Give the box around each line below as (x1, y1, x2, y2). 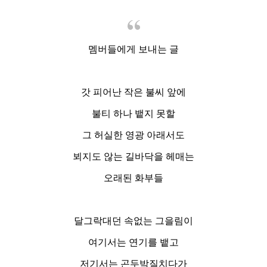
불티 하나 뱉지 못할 (92, 108, 175, 119)
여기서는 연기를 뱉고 (88, 237, 179, 248)
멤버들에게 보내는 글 (88, 44, 179, 55)
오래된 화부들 (104, 173, 163, 184)
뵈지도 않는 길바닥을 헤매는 (73, 151, 194, 162)
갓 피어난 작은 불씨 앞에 (81, 87, 186, 98)
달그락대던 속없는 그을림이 (74, 216, 193, 226)
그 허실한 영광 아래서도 (82, 130, 185, 141)
